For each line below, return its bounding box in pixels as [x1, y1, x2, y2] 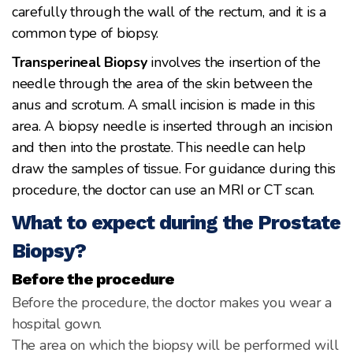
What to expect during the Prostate [12, 210, 340, 234]
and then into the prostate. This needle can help [12, 137, 307, 157]
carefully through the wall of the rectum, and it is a [12, 2, 326, 21]
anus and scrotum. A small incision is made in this [12, 95, 315, 114]
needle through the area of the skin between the [12, 73, 313, 93]
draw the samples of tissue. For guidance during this [12, 158, 336, 178]
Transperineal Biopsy [12, 52, 147, 72]
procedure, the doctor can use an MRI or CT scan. [12, 180, 315, 199]
